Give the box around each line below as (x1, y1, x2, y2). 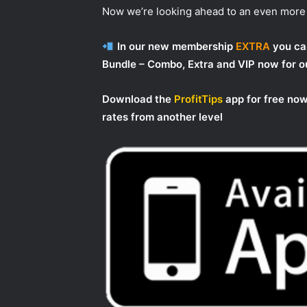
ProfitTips (174, 93, 223, 106)
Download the (102, 93, 175, 106)
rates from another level (102, 110, 223, 124)
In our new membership (114, 40, 236, 53)
